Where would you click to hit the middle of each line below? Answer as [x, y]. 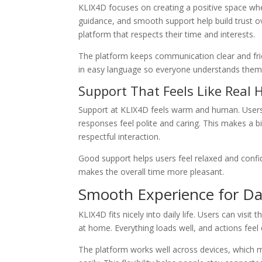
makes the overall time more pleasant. [151, 172]
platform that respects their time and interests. [167, 35]
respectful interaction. [120, 137]
